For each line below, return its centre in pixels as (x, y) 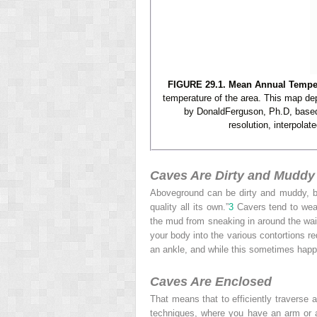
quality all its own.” (189, 207)
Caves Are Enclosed (211, 281)
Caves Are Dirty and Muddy (232, 175)
